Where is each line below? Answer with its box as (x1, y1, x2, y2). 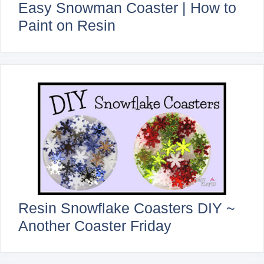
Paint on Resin (18, 17, 115, 34)
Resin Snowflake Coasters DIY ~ (18, 199, 235, 216)
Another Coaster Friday (18, 217, 171, 234)
